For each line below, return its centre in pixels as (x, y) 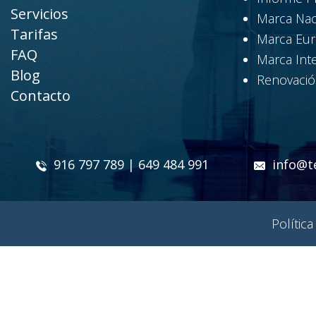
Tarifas (34, 35)
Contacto (41, 96)
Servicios (39, 14)
